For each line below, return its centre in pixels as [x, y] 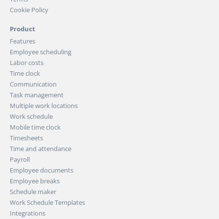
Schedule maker [33, 191]
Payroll [20, 159]
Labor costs [27, 62]
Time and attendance [41, 148]
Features [22, 41]
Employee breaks [35, 181]
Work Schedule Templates [47, 202]
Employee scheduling [41, 52]
